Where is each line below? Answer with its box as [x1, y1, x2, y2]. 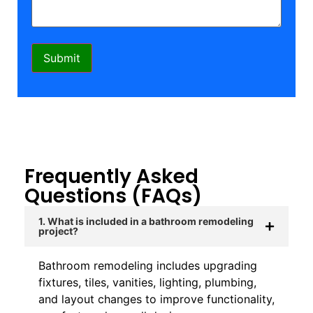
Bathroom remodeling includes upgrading [38, 258, 257, 272]
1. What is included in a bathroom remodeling [38, 214, 254, 227]
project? [38, 224, 78, 237]
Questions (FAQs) [24, 182, 202, 210]
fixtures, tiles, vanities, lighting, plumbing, [38, 275, 256, 289]
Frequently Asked [24, 162, 198, 190]
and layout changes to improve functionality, [38, 291, 275, 306]
